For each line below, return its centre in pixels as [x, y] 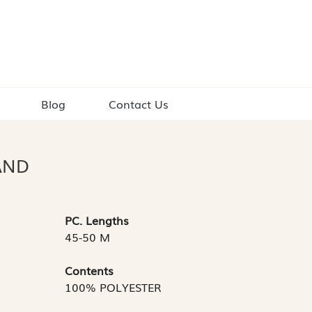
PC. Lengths [97, 220]
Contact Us [139, 104]
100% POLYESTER [113, 287]
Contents [89, 271]
